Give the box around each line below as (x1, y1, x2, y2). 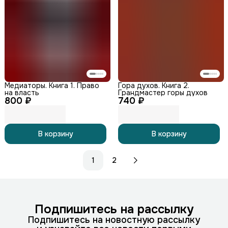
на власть (5, 88, 39, 97)
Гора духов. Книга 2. (118, 80, 189, 90)
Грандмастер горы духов (118, 88, 208, 97)
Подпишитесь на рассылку (34, 201, 194, 217)
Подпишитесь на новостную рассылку (28, 214, 200, 225)
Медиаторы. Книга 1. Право (5, 80, 99, 90)
